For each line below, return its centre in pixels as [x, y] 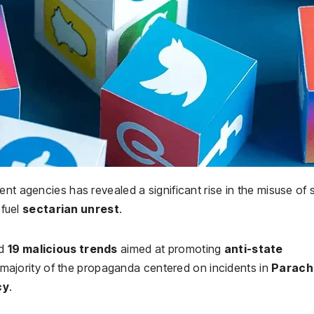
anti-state [253, 248]
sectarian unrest [71, 209]
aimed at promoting [171, 248]
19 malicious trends [63, 248]
